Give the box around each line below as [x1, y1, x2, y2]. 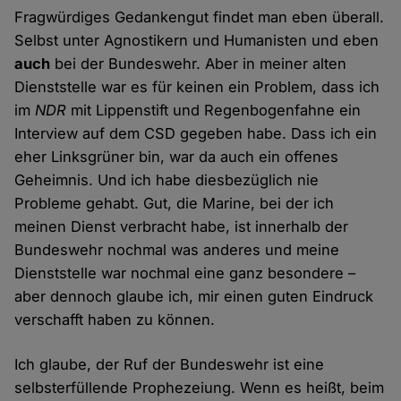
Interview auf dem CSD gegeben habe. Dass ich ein [14, 124, 378, 143]
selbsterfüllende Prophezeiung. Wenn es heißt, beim [14, 379, 385, 397]
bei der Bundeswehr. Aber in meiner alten [50, 55, 347, 73]
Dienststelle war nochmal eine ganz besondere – [14, 264, 356, 283]
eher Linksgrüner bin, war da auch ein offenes [14, 148, 339, 166]
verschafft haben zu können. [14, 311, 216, 329]
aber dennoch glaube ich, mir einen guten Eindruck [14, 287, 374, 306]
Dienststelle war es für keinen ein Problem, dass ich [14, 78, 380, 97]
